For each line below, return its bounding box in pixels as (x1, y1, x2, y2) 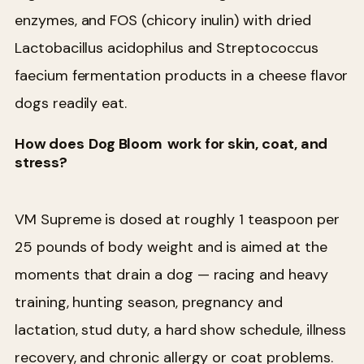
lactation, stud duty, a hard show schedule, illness (15, 319, 347, 340)
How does (15, 133, 88, 154)
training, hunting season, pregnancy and (15, 292, 283, 312)
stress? (15, 152, 67, 172)
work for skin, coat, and (163, 133, 328, 154)
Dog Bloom (89, 133, 162, 154)
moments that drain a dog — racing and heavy (15, 264, 328, 284)
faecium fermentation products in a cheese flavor (15, 66, 349, 86)
